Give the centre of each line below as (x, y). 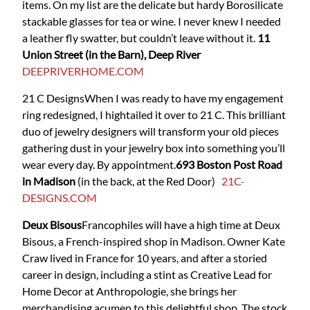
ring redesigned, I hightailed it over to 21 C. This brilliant (154, 115)
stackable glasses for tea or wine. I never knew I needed (152, 21)
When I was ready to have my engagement (184, 98)
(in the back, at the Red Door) (148, 181)
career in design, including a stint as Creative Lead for (147, 275)
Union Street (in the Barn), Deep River (112, 55)
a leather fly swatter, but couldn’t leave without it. (140, 38)
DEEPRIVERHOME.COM (83, 71)
